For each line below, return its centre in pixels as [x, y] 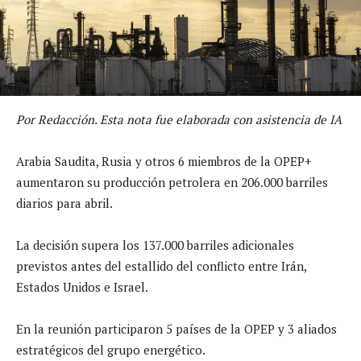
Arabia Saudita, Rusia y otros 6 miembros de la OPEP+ [164, 161]
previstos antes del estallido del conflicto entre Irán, [161, 266]
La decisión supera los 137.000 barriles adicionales [155, 245]
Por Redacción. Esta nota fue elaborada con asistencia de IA [179, 119]
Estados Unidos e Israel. [82, 286]
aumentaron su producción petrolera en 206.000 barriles [172, 182]
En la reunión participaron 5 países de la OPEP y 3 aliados [176, 328]
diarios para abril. [64, 203]
